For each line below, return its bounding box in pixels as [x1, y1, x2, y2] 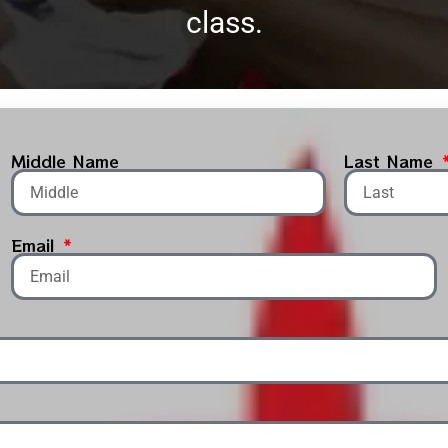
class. [185, 5, 263, 41]
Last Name [344, 149, 440, 174]
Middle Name [10, 149, 119, 174]
